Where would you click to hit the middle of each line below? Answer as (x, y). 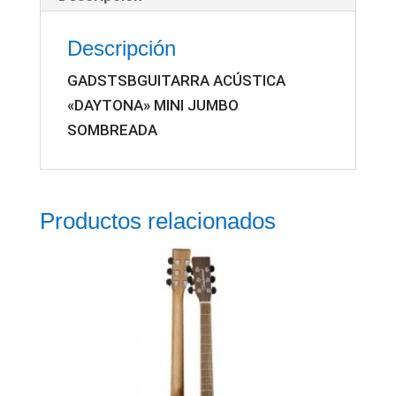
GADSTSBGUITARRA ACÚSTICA (176, 80)
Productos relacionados (157, 221)
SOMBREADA (112, 129)
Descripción (121, 48)
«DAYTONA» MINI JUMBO (152, 105)
